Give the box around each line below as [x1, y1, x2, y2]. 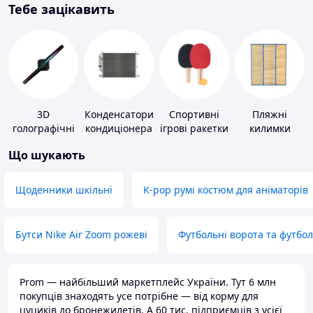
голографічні [12, 122, 75, 136]
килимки [249, 122, 291, 136]
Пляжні [252, 108, 287, 122]
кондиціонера [85, 122, 152, 136]
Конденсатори [84, 108, 154, 122]
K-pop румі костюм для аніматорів [143, 183, 308, 197]
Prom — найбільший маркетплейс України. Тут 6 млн [20, 275, 276, 289]
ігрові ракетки [160, 122, 228, 136]
